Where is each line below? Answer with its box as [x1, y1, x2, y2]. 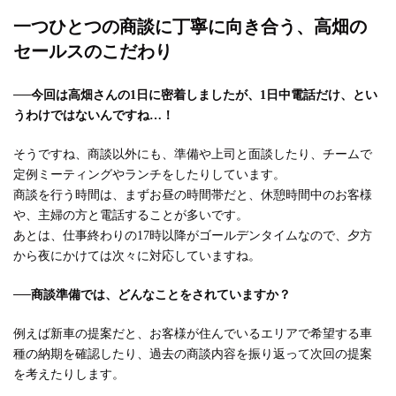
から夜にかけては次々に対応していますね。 [13, 249, 261, 263]
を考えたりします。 [13, 368, 125, 382]
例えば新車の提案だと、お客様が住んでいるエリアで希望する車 [13, 327, 372, 341]
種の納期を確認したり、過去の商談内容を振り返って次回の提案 [13, 347, 372, 362]
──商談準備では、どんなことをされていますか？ [13, 288, 291, 302]
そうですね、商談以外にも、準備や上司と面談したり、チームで [13, 148, 372, 162]
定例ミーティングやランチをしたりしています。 [13, 168, 286, 182]
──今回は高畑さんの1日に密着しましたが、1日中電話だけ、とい [13, 88, 377, 103]
